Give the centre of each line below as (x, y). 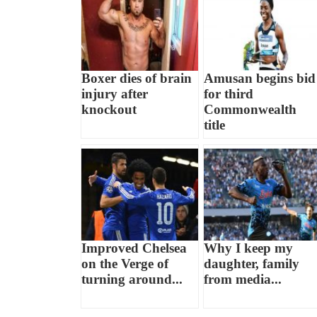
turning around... (132, 279)
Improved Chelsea (134, 248)
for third (228, 93)
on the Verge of (125, 263)
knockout (109, 109)
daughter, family (251, 263)
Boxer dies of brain (137, 78)
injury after (115, 93)
